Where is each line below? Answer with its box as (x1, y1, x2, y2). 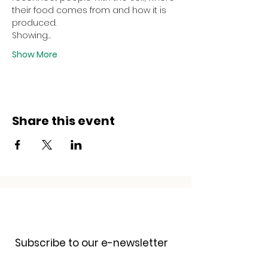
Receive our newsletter (9, 204, 171, 223)
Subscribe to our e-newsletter (15, 236, 168, 250)
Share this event (12, 112, 115, 129)
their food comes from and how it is (12, 4, 169, 16)
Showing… (12, 29, 51, 41)
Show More (12, 48, 57, 60)
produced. (12, 17, 56, 29)
